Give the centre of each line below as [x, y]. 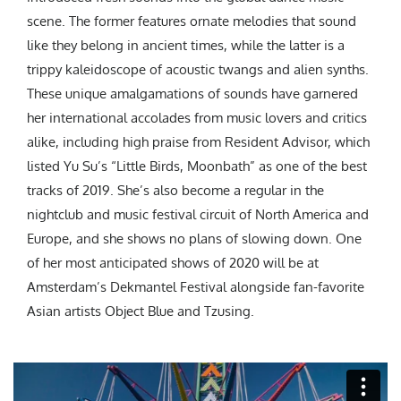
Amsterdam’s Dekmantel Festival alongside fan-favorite [196, 287]
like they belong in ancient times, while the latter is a [186, 46]
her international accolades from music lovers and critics [197, 118]
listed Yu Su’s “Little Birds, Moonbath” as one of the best [197, 166]
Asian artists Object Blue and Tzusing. [141, 311]
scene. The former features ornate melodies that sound [192, 21]
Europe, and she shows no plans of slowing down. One [194, 239]
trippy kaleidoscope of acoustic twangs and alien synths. [198, 70]
